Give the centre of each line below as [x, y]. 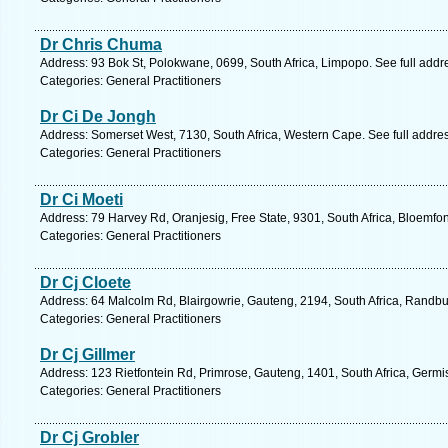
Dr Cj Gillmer [87, 354]
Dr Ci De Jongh [98, 116]
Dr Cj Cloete [85, 282]
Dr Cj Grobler [89, 437]
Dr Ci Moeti [81, 199]
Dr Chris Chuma [101, 44]
